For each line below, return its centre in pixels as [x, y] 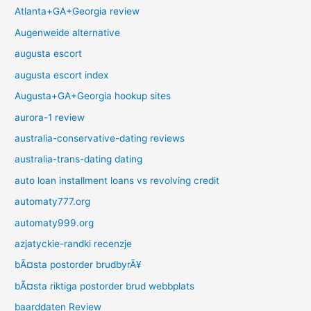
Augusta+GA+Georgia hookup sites [93, 96]
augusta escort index [62, 75]
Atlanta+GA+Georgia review [77, 11]
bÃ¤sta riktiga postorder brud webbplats [105, 286]
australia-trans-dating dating [79, 159]
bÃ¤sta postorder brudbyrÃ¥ [78, 265]
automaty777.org [53, 202]
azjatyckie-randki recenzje [74, 243]
